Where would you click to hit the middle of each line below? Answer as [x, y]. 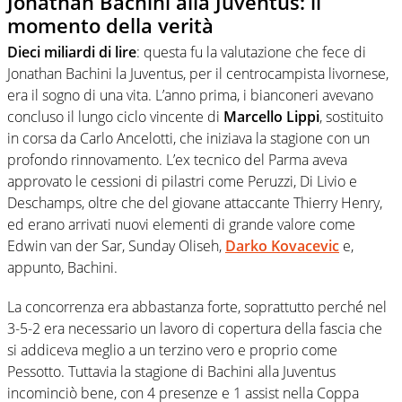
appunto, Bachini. [62, 268]
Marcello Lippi [271, 117]
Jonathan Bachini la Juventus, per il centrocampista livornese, [198, 74]
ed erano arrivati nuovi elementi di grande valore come [181, 225]
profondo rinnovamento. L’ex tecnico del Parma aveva [177, 160]
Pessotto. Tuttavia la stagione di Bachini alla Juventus [171, 372]
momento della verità [110, 25]
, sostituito [351, 117]
